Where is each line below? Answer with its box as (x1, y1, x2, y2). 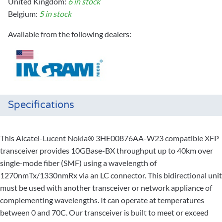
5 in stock (39, 9, 71, 19)
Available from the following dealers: (8, 29, 131, 39)
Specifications (8, 99, 74, 111)
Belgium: (8, 9, 39, 19)
